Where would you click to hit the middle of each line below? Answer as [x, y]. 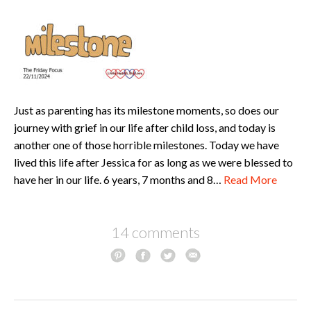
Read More [250, 179]
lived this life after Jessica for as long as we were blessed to [153, 162]
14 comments [155, 232]
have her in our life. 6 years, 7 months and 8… [119, 179]
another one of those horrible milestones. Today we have [146, 144]
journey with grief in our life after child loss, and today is [145, 127]
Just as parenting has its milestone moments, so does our [146, 110]
